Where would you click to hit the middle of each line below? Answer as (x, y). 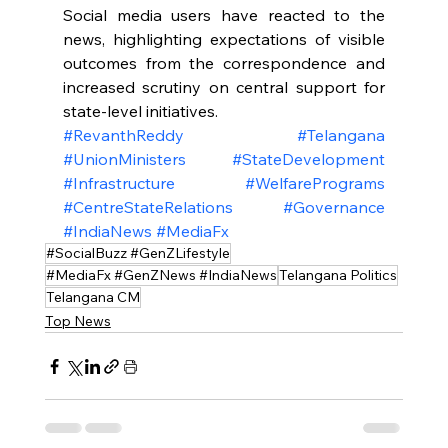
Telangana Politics (337, 275)
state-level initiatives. (140, 111)
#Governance (334, 207)
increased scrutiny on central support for (224, 87)
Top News (77, 321)
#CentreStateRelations (147, 207)
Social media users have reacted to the (224, 15)
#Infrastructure (118, 183)
